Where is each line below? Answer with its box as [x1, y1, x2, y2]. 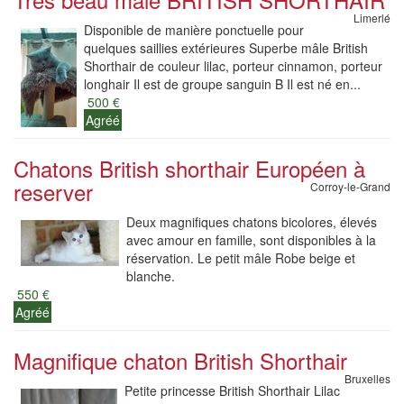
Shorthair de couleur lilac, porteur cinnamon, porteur [84, 57, 382, 75]
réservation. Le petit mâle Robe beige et [126, 249, 355, 267]
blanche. [126, 267, 175, 285]
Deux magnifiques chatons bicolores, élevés [126, 213, 377, 231]
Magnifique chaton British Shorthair [14, 344, 347, 376]
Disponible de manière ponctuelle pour [84, 21, 304, 39]
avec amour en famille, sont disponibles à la [126, 231, 376, 249]
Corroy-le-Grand [310, 179, 390, 194]
